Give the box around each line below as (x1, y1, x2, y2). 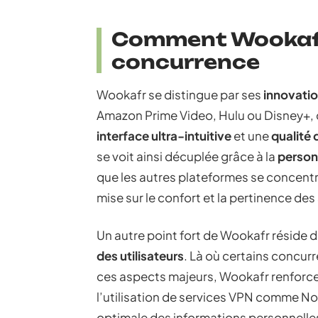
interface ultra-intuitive (97, 128, 231, 143)
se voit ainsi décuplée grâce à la (97, 148, 278, 164)
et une (231, 128, 271, 143)
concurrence (111, 50, 260, 73)
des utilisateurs (97, 248, 184, 263)
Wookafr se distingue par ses (97, 87, 263, 102)
